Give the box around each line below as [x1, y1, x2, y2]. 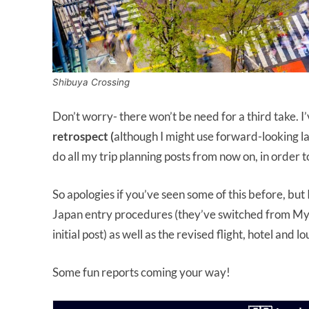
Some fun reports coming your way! [52, 265, 230, 280]
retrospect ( [52, 129, 114, 144]
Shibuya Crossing [52, 77, 130, 88]
